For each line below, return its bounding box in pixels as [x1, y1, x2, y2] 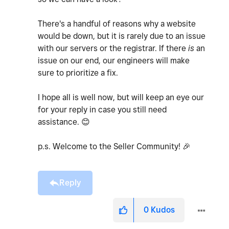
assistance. [38, 117, 81, 127]
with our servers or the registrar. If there [38, 43, 188, 53]
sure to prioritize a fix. [38, 68, 120, 78]
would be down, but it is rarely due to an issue [38, 31, 205, 41]
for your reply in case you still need [38, 105, 167, 114]
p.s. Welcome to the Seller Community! [38, 142, 182, 151]
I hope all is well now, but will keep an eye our [38, 93, 204, 102]
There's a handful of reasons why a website [38, 19, 196, 29]
